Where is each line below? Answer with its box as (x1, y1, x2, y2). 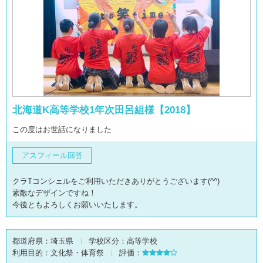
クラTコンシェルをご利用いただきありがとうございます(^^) (12, 177, 220, 186)
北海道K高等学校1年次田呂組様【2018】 (12, 104, 195, 116)
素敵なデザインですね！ (12, 188, 96, 197)
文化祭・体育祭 (50, 248, 104, 257)
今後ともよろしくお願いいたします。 (12, 200, 142, 209)
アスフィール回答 (21, 151, 83, 160)
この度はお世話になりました (12, 125, 112, 134)
